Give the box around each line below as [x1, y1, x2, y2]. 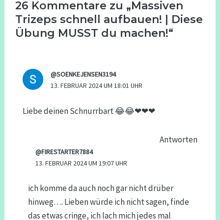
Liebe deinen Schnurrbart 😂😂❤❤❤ [22, 105, 155, 116]
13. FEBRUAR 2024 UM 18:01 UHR [50, 81, 142, 90]
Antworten [160, 134, 198, 145]
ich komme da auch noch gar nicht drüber [27, 183, 173, 194]
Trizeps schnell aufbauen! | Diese [15, 12, 203, 26]
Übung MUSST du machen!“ [15, 26, 174, 40]
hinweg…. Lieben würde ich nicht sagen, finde [27, 196, 189, 208]
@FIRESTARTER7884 [35, 147, 93, 156]
